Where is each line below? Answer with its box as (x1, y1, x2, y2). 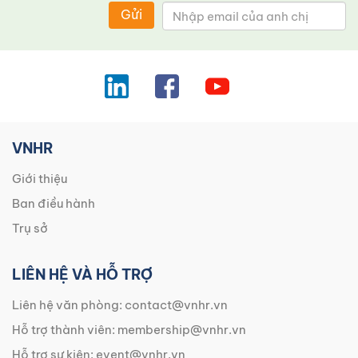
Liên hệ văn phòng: (12, 297, 125, 313)
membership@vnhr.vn (117, 322, 246, 338)
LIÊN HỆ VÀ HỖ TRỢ (12, 265, 153, 284)
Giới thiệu (12, 171, 67, 187)
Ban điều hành (12, 196, 95, 212)
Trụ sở (12, 221, 48, 237)
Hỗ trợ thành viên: (12, 322, 117, 338)
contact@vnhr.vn (125, 297, 228, 313)
